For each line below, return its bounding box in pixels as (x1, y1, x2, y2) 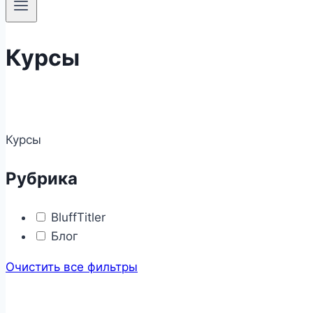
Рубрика (6, 168, 78, 189)
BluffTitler (48, 210, 105, 224)
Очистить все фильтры (6, 259, 138, 274)
